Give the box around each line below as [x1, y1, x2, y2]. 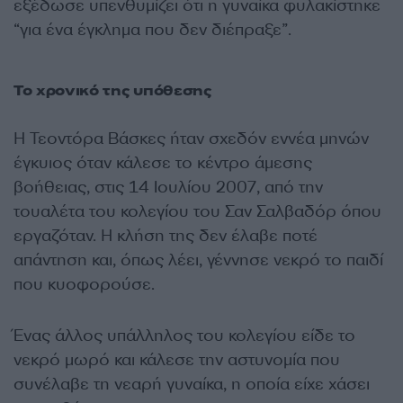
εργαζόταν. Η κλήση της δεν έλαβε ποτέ [13, 224, 318, 246]
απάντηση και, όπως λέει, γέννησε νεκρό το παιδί [13, 248, 383, 271]
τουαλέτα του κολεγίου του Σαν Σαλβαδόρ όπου [13, 200, 381, 222]
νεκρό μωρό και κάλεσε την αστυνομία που [13, 348, 340, 371]
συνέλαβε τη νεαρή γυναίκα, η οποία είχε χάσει [13, 372, 370, 395]
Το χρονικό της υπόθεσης [13, 80, 211, 101]
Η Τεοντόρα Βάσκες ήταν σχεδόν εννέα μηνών [13, 127, 369, 149]
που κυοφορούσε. [13, 273, 155, 295]
